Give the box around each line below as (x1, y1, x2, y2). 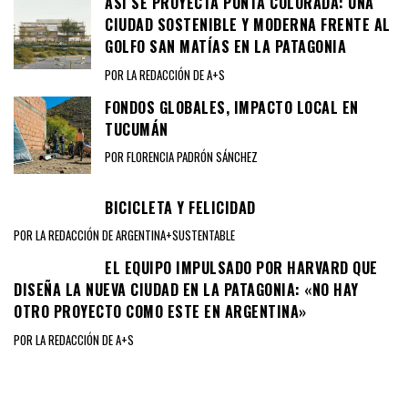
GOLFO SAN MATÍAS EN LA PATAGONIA (105, 35, 346, 57)
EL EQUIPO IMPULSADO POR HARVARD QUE (105, 257, 378, 280)
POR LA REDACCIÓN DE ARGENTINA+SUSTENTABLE (14, 226, 235, 245)
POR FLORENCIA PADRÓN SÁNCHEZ (105, 148, 258, 167)
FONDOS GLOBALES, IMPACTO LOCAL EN (105, 96, 359, 118)
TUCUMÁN (105, 117, 168, 140)
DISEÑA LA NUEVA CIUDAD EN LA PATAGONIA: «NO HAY (14, 279, 359, 301)
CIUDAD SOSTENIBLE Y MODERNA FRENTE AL (105, 13, 391, 36)
